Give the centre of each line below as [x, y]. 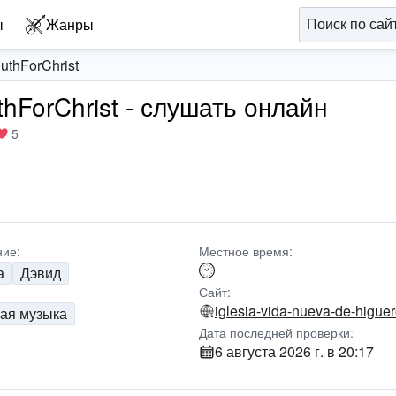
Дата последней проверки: [276, 332]
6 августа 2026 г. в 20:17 [294, 351]
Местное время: [245, 251]
